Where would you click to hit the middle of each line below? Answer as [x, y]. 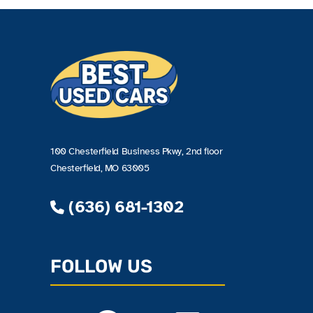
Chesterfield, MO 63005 [100, 167]
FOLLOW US [101, 266]
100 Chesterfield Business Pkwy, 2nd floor [137, 151]
